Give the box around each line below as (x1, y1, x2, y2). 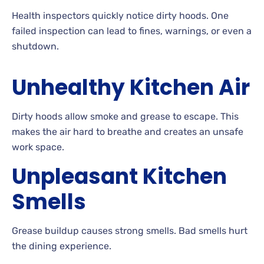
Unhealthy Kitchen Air (12, 72, 250, 103)
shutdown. (12, 40, 59, 52)
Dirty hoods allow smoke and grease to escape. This (12, 110, 239, 122)
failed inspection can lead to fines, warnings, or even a (12, 25, 252, 37)
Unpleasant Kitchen (12, 161, 227, 192)
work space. (12, 141, 64, 153)
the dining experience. (12, 240, 111, 252)
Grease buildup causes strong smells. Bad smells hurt (12, 225, 247, 236)
